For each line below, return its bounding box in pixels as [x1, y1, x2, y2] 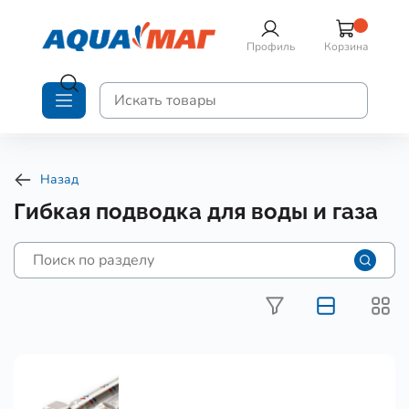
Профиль [246, 39, 295, 54]
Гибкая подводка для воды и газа [14, 198, 378, 225]
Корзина [323, 39, 368, 54]
